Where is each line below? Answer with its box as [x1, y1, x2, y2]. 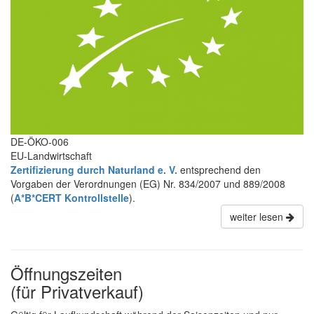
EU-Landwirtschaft [11, 148, 92, 163]
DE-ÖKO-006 [11, 134, 69, 149]
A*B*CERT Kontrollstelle [14, 190, 129, 205]
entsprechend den [177, 162, 261, 177]
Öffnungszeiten [11, 260, 122, 285]
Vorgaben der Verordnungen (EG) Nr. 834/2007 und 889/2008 [11, 176, 285, 191]
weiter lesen [230, 209, 286, 224]
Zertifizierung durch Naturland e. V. [11, 162, 177, 177]
